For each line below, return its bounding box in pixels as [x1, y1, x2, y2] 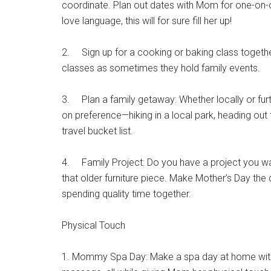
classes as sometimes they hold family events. [62, 62, 260, 74]
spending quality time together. [62, 188, 191, 200]
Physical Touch [62, 220, 125, 231]
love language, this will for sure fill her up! [62, 15, 232, 27]
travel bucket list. [62, 125, 133, 137]
